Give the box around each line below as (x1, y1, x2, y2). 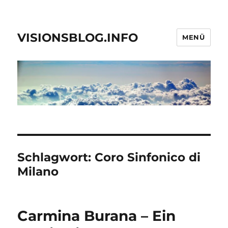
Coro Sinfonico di (95, 150, 201, 165)
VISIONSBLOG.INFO (17, 30, 138, 45)
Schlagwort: (17, 150, 95, 165)
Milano (17, 164, 59, 179)
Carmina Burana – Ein (17, 207, 176, 225)
